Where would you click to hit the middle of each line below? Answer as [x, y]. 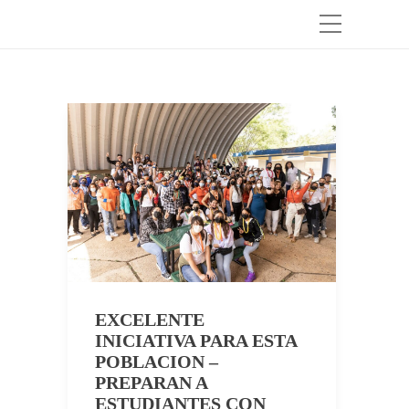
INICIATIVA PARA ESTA [196, 341]
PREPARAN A [151, 383]
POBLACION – [157, 362]
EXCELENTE [150, 320]
